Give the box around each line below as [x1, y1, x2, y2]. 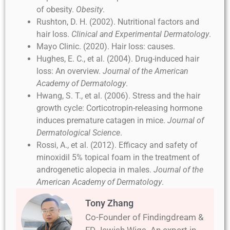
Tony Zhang [85, 198, 133, 209]
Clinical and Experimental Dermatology [71, 29, 209, 40]
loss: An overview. [36, 66, 103, 76]
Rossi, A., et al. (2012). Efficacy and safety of [36, 140, 198, 150]
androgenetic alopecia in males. [36, 165, 154, 175]
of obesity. [36, 5, 76, 15]
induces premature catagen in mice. [36, 116, 167, 126]
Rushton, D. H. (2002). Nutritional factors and [36, 17, 199, 27]
